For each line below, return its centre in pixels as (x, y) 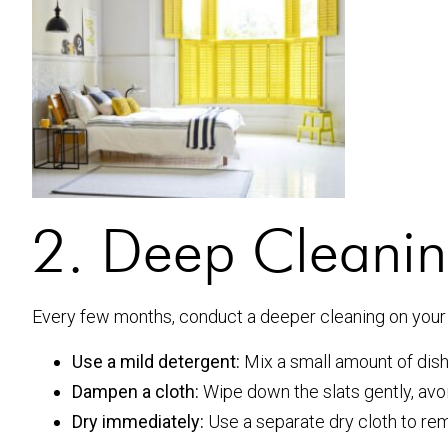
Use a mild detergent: (156, 361)
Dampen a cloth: (135, 391)
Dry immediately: (138, 421)
